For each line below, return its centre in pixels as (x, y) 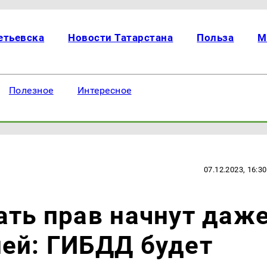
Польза (215, 38)
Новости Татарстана (121, 38)
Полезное (31, 90)
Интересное (104, 90)
